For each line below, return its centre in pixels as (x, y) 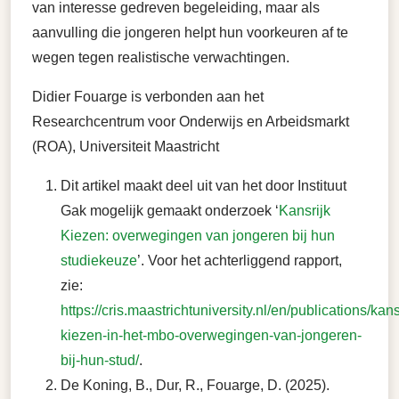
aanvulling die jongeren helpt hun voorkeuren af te (190, 33)
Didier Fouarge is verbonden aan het (148, 97)
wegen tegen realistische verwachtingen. (161, 58)
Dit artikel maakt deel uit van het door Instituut (204, 186)
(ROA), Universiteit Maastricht (126, 147)
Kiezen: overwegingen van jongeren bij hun (198, 236)
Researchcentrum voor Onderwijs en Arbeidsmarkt (191, 122)
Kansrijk (305, 211)
